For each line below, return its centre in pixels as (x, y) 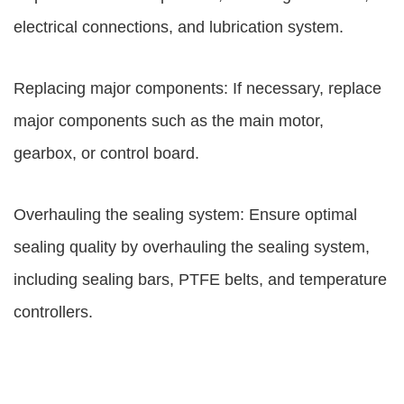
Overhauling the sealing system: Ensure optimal (185, 215)
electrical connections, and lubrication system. (179, 27)
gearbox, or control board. (106, 153)
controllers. (53, 312)
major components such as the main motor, (169, 121)
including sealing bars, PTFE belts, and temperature (200, 280)
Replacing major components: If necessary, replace (197, 88)
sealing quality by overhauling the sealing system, (192, 247)
